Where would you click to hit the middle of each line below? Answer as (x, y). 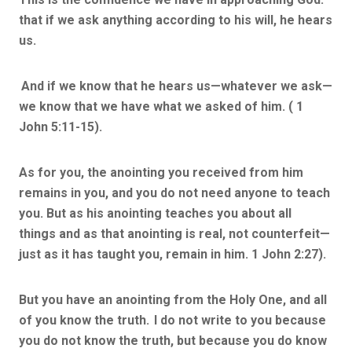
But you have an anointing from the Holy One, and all (173, 299)
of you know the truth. (84, 320)
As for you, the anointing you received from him (161, 172)
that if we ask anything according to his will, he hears (176, 20)
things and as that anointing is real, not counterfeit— (174, 233)
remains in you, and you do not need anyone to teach (174, 192)
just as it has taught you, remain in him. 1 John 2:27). (172, 254)
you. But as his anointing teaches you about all (155, 213)
